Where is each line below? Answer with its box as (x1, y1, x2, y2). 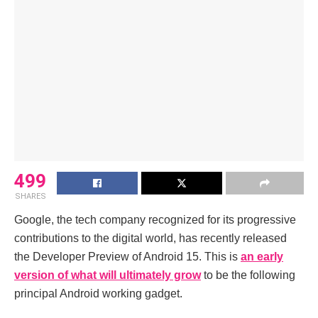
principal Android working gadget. (14, 287, 182, 300)
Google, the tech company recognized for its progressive (14, 213, 296, 226)
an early (241, 250, 283, 263)
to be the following (201, 268, 295, 281)
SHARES (14, 191, 46, 201)
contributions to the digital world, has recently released (14, 231, 287, 244)
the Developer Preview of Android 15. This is (14, 250, 241, 263)
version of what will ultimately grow (14, 268, 201, 281)
